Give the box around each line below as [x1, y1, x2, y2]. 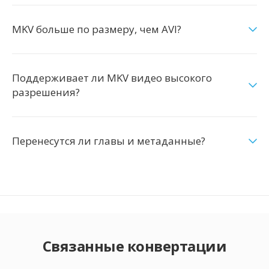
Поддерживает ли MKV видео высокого [12, 71, 212, 85]
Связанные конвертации [42, 236, 227, 256]
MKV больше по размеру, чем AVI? [12, 22, 181, 36]
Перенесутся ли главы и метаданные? [12, 134, 205, 148]
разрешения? [12, 85, 80, 99]
